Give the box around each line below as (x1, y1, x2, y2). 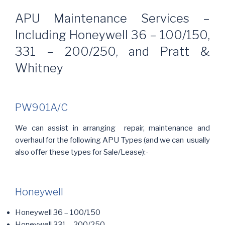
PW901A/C (15, 101, 68, 114)
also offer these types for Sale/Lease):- (15, 148, 149, 157)
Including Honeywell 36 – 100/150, (15, 28, 210, 42)
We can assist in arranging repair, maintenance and (15, 124, 210, 133)
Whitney (15, 61, 63, 75)
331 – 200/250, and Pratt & (15, 44, 210, 59)
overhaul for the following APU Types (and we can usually (15, 136, 210, 145)
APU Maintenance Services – (15, 11, 210, 26)
